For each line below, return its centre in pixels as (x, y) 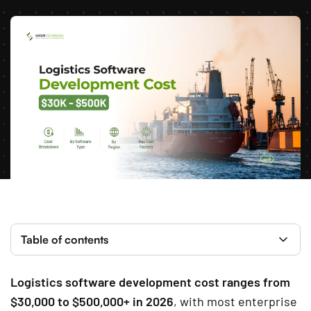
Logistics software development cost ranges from (150, 281)
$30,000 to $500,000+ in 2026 (92, 301)
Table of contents (65, 239)
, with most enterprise (235, 301)
